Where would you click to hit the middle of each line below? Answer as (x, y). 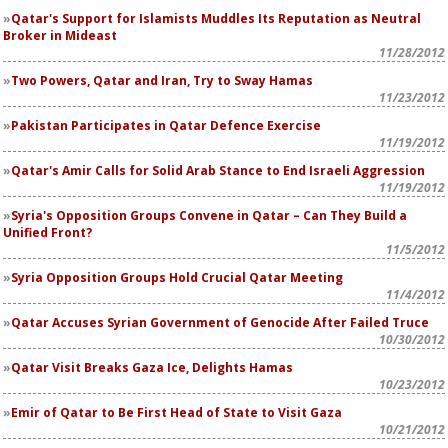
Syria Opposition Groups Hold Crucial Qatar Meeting (177, 277)
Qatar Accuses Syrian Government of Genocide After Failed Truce (220, 322)
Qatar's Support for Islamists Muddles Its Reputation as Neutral (216, 18)
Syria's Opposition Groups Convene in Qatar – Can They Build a (209, 215)
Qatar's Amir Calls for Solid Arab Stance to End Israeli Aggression (218, 170)
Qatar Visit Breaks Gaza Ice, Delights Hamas (152, 367)
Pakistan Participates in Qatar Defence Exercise (166, 125)
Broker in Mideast (60, 35)
